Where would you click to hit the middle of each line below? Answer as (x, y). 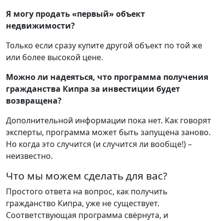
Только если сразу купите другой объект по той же (104, 46)
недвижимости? (40, 26)
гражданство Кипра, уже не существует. (83, 203)
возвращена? (34, 101)
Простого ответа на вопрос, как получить (87, 192)
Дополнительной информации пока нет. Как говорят (109, 121)
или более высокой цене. (55, 57)
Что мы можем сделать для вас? (87, 176)
